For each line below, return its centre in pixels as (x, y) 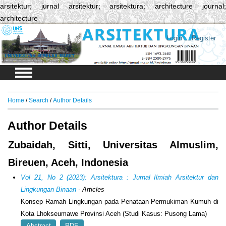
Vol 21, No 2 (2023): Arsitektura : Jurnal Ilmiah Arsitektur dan (120, 178)
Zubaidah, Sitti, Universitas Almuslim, (113, 145)
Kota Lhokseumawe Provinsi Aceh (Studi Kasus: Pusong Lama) (114, 214)
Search (39, 100)
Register (204, 38)
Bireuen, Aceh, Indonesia (68, 163)
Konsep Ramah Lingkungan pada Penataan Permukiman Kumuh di (120, 202)
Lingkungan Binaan (49, 190)
